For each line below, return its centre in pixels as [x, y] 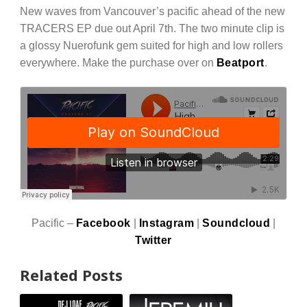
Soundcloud [236, 223]
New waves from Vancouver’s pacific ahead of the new [152, 11]
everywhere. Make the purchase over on [118, 63]
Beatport [240, 63]
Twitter [153, 240]
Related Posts [71, 275]
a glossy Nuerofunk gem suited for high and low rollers [151, 46]
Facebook [103, 223]
